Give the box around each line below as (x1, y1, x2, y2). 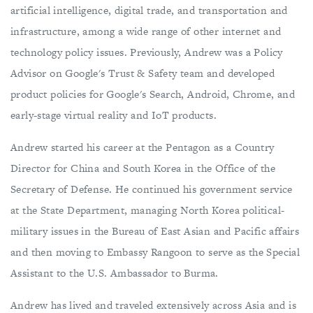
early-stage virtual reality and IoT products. (10, 108, 217, 122)
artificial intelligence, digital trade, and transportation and (10, 3, 288, 17)
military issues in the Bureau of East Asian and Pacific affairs (10, 224, 300, 238)
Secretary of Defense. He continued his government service (10, 182, 293, 196)
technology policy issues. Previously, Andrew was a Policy (10, 45, 283, 59)
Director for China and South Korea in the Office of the (10, 161, 275, 175)
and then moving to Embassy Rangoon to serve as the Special (10, 245, 300, 259)
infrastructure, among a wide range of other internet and (10, 24, 282, 38)
